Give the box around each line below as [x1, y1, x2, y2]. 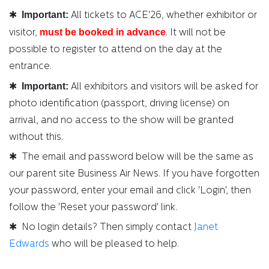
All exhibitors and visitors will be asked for [68, 82, 258, 92]
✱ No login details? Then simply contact [9, 223, 194, 233]
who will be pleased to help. [49, 240, 179, 250]
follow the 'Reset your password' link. [9, 203, 177, 213]
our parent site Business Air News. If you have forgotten [9, 169, 259, 180]
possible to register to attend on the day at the [9, 45, 222, 55]
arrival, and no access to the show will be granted [9, 116, 234, 126]
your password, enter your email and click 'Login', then [9, 186, 251, 196]
